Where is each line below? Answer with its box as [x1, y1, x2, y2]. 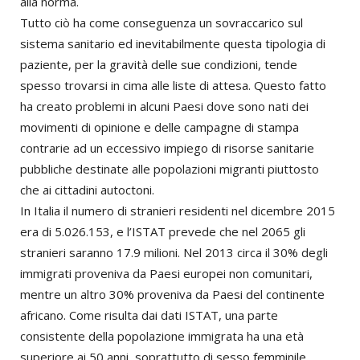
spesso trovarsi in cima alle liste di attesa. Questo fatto [20, 77, 326, 93]
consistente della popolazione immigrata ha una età [20, 328, 304, 344]
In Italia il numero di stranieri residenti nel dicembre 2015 [20, 202, 335, 219]
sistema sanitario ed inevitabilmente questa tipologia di [20, 35, 325, 51]
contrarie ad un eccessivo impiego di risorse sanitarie [20, 140, 314, 156]
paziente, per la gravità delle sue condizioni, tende [20, 56, 297, 72]
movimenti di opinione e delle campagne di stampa [20, 119, 299, 135]
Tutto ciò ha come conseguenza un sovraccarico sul [20, 14, 303, 31]
